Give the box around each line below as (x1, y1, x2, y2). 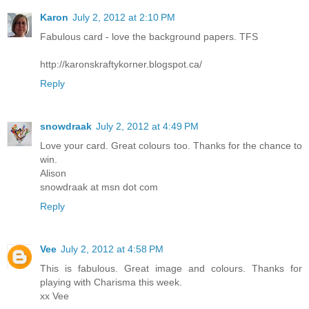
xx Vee (40, 290, 69, 301)
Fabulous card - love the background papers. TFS (40, 30, 258, 42)
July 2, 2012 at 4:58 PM (61, 243, 163, 255)
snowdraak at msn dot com (40, 181, 158, 192)
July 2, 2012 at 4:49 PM (96, 120, 199, 132)
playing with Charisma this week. (40, 276, 182, 288)
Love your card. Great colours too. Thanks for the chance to (40, 139, 302, 151)
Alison (40, 167, 66, 179)
